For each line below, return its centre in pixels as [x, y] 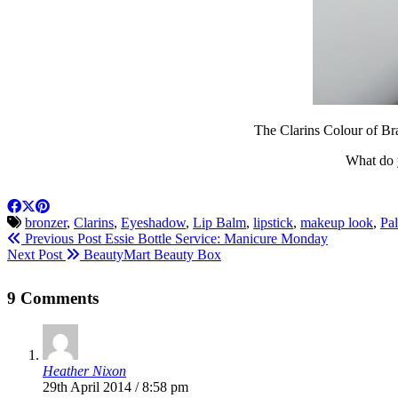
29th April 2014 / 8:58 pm [115, 387]
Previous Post [61, 238]
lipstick [273, 222]
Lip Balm [219, 222]
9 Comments [53, 298]
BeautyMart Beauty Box [151, 254]
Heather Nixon [84, 371]
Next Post [36, 254]
